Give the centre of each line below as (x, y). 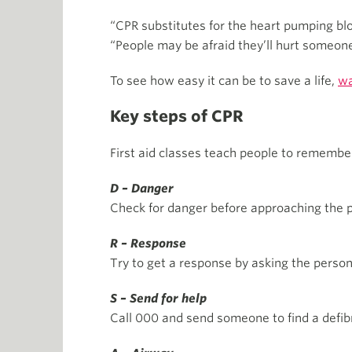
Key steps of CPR (177, 117)
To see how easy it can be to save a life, (224, 81)
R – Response (148, 244)
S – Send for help (158, 299)
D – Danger (142, 189)
